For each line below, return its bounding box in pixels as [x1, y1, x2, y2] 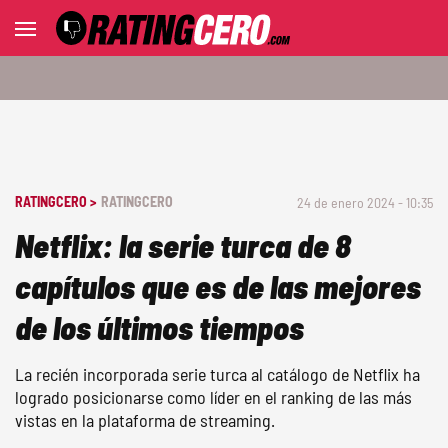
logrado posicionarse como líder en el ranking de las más [15, 386, 412, 408]
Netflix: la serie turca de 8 [15, 226, 351, 264]
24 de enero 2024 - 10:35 [297, 194, 433, 211]
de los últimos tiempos [15, 308, 304, 346]
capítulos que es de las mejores [15, 267, 421, 305]
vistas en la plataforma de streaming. [15, 409, 275, 431]
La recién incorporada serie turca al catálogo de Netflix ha [15, 363, 420, 385]
